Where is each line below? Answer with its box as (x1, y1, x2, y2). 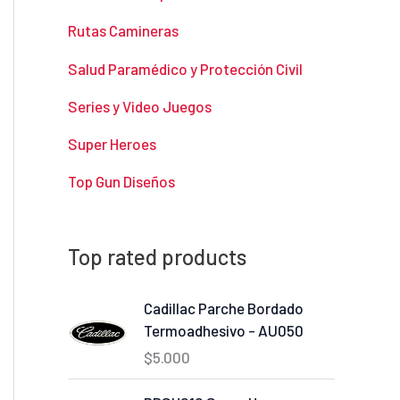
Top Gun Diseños (68, 172, 175, 191)
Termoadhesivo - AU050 (144, 321, 304, 339)
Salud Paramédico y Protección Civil (68, 59, 303, 78)
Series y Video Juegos (68, 96, 212, 115)
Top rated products (68, 243, 246, 270)
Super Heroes (68, 135, 156, 154)
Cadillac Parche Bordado (144, 298, 304, 317)
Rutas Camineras (68, 21, 179, 40)
